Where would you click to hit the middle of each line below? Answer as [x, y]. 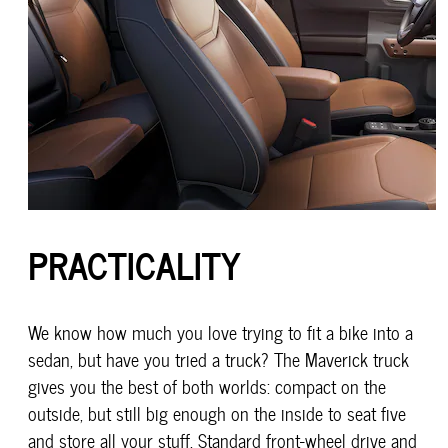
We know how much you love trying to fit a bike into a [220, 333]
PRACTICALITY [134, 264]
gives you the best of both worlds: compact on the [207, 387]
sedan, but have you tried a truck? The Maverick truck [218, 360]
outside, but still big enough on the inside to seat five [217, 414]
